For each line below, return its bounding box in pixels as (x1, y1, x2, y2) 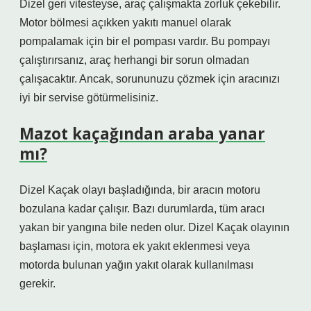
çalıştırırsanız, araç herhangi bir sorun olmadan (19, 54, 249, 66)
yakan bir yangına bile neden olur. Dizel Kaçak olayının (19, 221, 289, 233)
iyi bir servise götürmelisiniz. (19, 92, 158, 103)
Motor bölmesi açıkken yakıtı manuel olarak (19, 17, 231, 28)
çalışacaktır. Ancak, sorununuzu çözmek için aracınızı (19, 73, 280, 85)
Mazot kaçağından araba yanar (19, 123, 265, 144)
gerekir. (19, 278, 56, 289)
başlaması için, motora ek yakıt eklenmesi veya (19, 240, 250, 252)
